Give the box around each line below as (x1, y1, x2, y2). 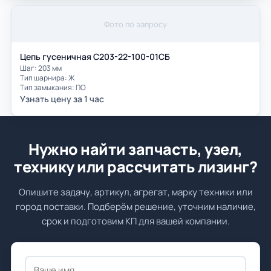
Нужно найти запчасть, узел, (28, 139, 243, 160)
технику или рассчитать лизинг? (14, 156, 257, 177)
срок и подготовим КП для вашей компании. (41, 215, 230, 227)
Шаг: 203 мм (20, 63, 62, 73)
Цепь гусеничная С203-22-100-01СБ (20, 51, 170, 62)
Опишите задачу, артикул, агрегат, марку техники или (18, 186, 253, 198)
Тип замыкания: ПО (20, 82, 86, 93)
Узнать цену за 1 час (20, 93, 104, 105)
